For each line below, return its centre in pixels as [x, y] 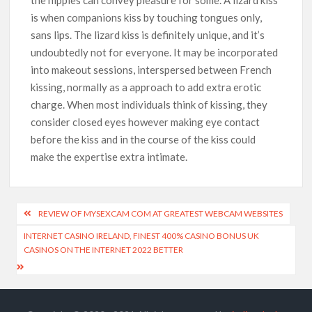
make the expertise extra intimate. [109, 156]
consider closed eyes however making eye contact [146, 122]
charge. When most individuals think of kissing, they [149, 104]
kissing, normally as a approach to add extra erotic [146, 87]
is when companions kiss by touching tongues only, [147, 17]
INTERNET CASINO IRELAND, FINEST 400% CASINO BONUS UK [142, 236]
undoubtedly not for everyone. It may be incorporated [155, 52]
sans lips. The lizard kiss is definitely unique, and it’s [148, 34]
